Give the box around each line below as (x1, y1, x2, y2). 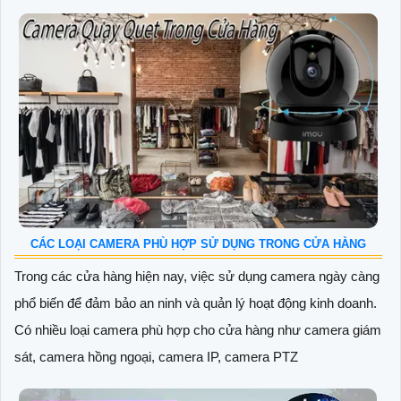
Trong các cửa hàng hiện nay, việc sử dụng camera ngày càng (14, 269, 380, 285)
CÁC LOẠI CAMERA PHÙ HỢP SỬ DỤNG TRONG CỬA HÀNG (30, 237, 366, 252)
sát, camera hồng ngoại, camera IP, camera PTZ (14, 349, 298, 365)
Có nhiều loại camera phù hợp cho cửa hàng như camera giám (14, 322, 381, 338)
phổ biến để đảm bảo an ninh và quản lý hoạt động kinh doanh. (14, 295, 377, 311)
